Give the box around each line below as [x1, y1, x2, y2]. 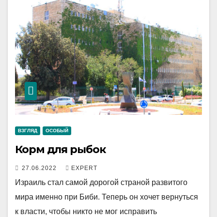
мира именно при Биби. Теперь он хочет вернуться [15, 193, 198, 201]
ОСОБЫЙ [46, 128, 68, 133]
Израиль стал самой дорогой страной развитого [15, 178, 187, 186]
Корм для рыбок [15, 143, 106, 156]
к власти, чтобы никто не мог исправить [15, 207, 157, 216]
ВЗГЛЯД [18, 128, 37, 133]
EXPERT [71, 165, 97, 171]
